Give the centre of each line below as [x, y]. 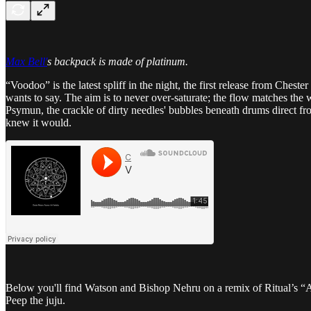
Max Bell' [26, 61]
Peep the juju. [35, 300]
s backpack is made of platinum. [118, 61]
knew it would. [39, 122]
